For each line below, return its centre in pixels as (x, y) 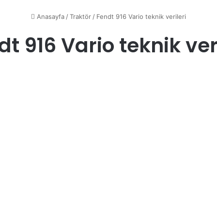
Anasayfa (50, 16)
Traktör (80, 16)
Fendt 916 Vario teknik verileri (141, 16)
